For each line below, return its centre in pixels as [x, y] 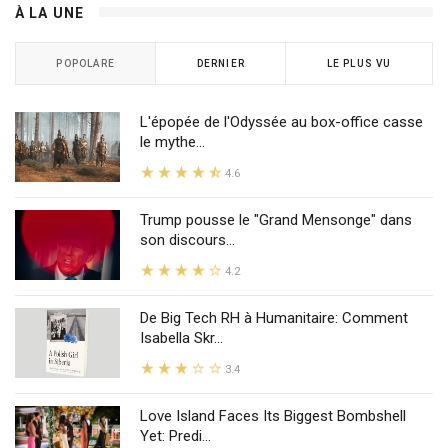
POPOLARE [85, 63]
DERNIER [220, 63]
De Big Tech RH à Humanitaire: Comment [274, 317]
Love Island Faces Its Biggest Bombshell [273, 415]
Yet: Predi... [175, 435]
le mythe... [172, 141]
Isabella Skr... [181, 337]
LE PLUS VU [359, 63]
